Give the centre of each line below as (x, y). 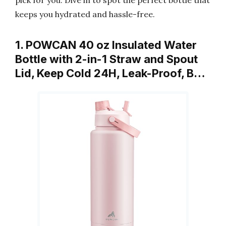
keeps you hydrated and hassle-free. (85, 14)
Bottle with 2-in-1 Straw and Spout (106, 59)
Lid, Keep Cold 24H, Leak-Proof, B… (110, 73)
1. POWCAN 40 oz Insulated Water (106, 45)
